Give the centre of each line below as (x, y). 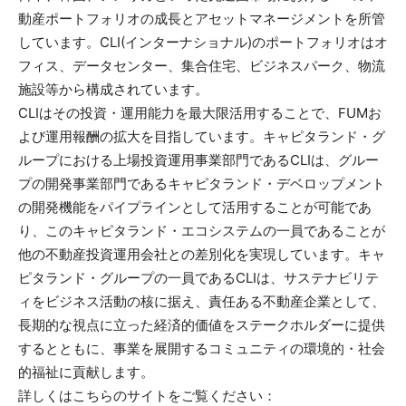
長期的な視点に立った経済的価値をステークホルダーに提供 (202, 324)
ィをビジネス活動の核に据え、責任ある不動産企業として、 (202, 301)
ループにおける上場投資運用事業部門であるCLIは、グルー (198, 159)
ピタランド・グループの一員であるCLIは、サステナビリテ (198, 277)
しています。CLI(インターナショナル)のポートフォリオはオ (203, 42)
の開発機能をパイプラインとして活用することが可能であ (195, 207)
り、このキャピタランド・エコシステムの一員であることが (202, 230)
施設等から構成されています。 (113, 89)
